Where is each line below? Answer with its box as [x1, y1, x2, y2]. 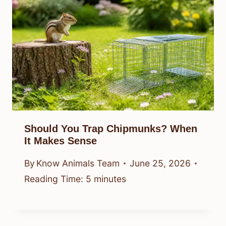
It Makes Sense [24, 135, 97, 146]
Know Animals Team [36, 158, 120, 169]
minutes [94, 174, 126, 185]
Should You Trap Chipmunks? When [24, 123, 197, 134]
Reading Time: [24, 174, 83, 185]
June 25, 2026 [130, 158, 191, 169]
